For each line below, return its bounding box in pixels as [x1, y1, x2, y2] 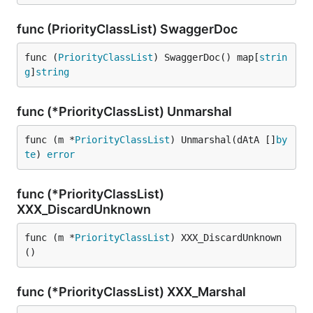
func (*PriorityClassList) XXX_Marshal [17, 284, 249, 299]
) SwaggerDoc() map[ [153, 52, 259, 63]
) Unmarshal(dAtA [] [170, 134, 276, 145]
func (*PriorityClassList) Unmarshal [17, 104, 235, 119]
